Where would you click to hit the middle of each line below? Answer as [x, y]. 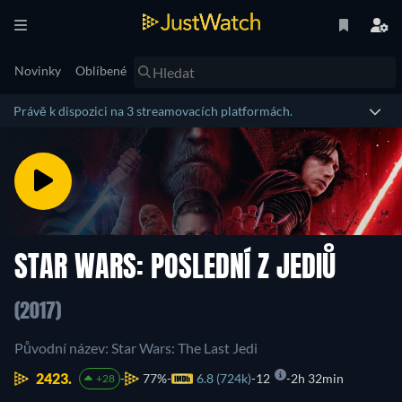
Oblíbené [101, 70]
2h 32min [317, 378]
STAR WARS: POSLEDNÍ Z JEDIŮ [175, 269]
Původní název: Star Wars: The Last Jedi [136, 348]
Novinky [38, 70]
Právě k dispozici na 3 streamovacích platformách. [153, 111]
